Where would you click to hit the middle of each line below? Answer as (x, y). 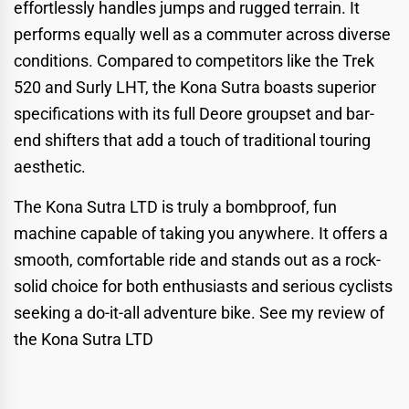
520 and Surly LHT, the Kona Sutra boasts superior (195, 87)
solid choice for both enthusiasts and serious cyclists (203, 286)
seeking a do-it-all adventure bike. (136, 312)
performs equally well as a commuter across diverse (202, 34)
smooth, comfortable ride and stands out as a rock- (197, 259)
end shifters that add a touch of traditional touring (192, 140)
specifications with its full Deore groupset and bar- (194, 113)
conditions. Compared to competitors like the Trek (194, 60)
